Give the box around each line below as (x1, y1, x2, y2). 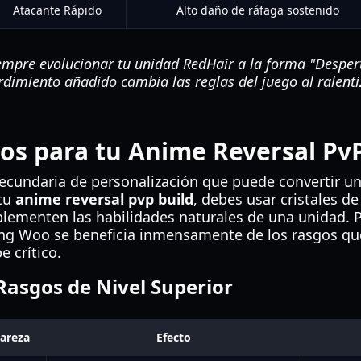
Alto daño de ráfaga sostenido (176, 2, 339, 18)
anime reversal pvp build (15, 189, 193, 209)
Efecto (156, 330, 191, 345)
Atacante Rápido (13, 2, 102, 18)
